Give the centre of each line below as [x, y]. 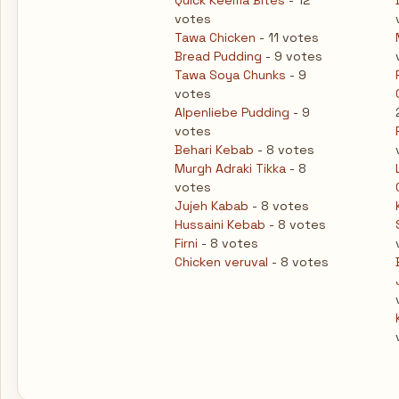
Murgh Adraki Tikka [230, 168]
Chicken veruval [221, 262]
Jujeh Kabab [212, 206]
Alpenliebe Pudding [232, 112]
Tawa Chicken [215, 37]
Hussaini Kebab [220, 224]
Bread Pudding [218, 56]
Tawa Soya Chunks [230, 75]
